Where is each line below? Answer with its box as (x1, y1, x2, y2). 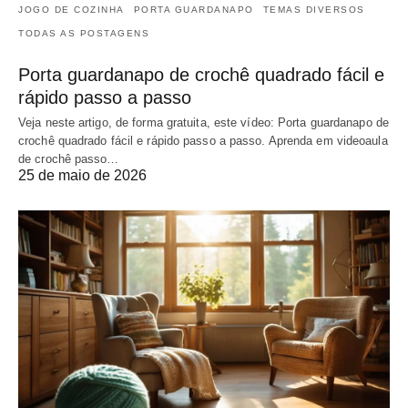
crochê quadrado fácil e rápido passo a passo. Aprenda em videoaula (18, 134, 388, 148)
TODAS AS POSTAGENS (18, 28, 149, 39)
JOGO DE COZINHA (18, 5, 125, 15)
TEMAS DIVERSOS (262, 5, 365, 15)
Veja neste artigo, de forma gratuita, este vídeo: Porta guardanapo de (18, 116, 389, 130)
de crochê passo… (18, 152, 119, 167)
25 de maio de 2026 (18, 168, 147, 184)
